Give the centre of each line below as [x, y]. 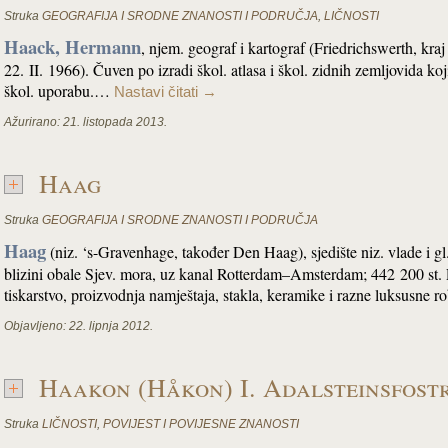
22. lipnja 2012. [111, 326]
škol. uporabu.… [59, 90]
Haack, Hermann [72, 46]
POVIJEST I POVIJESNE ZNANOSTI [201, 424]
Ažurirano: [32, 122]
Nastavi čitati [158, 92]
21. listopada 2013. [115, 122]
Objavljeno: [35, 326]
